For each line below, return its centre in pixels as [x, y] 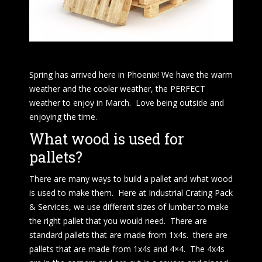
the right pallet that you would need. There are [118, 220]
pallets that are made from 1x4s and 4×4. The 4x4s [127, 249]
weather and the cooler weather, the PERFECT [117, 88]
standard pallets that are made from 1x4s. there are [128, 235]
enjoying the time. [63, 116]
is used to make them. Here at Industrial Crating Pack [131, 192]
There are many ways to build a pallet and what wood [131, 178]
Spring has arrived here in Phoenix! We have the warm [131, 74]
